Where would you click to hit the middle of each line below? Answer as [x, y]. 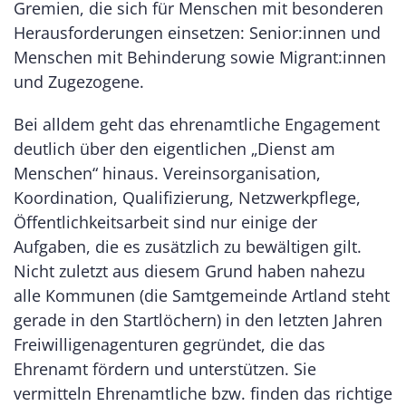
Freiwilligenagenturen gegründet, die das [169, 344]
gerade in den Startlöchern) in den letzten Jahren [198, 319]
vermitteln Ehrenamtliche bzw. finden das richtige [203, 393]
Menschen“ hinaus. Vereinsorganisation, [167, 173]
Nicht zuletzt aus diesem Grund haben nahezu [189, 271]
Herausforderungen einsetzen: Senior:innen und [197, 32]
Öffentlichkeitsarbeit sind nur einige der [165, 222]
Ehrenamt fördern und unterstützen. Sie [165, 368]
